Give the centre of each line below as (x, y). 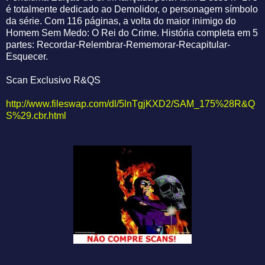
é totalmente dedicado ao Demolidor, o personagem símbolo (132, 9)
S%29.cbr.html (36, 116)
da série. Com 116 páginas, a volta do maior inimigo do (121, 21)
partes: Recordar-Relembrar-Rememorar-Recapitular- (118, 45)
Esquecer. (27, 57)
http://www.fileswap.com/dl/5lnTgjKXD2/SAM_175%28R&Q (130, 104)
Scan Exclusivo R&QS (53, 80)
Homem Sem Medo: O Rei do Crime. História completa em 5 (132, 33)
